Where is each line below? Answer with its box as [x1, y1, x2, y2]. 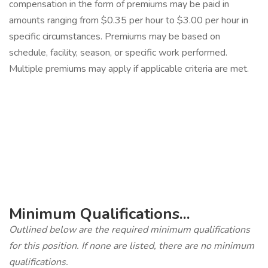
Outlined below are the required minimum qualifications [9, 223, 250, 236]
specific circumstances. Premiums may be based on [9, 30, 220, 43]
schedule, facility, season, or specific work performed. [9, 46, 227, 59]
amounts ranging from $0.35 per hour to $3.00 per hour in [9, 14, 248, 27]
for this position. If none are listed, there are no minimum [9, 239, 254, 252]
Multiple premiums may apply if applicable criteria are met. [9, 62, 249, 75]
